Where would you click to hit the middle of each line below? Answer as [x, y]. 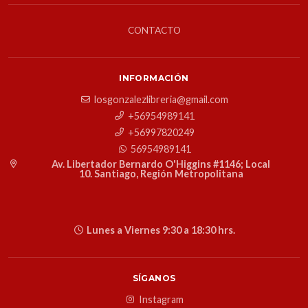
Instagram [161, 299]
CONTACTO [154, 30]
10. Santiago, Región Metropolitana [161, 173]
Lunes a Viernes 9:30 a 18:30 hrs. [161, 230]
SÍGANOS [154, 278]
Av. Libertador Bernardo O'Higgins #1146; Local [161, 164]
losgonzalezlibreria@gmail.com [161, 99]
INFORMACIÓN [154, 78]
